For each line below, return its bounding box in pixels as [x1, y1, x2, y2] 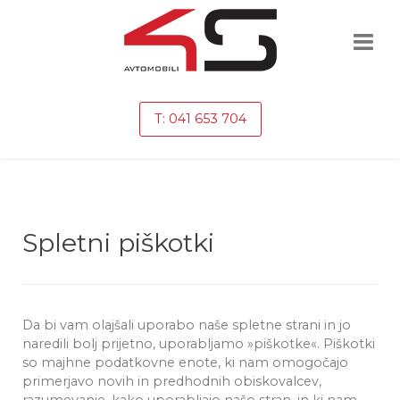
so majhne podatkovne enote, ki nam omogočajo [22, 354, 348, 371]
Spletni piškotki [22, 227, 214, 258]
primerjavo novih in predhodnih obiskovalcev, [22, 373, 321, 389]
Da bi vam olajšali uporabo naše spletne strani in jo [22, 317, 351, 333]
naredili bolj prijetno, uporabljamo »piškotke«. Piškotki [22, 336, 375, 352]
